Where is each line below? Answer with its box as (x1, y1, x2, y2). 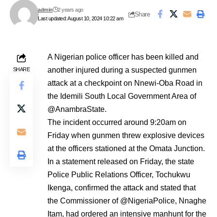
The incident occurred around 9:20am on (47, 118, 186, 126)
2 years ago (58, 7, 83, 13)
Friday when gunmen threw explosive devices (47, 131, 204, 139)
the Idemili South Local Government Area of (47, 92, 196, 100)
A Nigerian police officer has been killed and (47, 53, 199, 61)
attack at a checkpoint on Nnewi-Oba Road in (47, 79, 202, 87)
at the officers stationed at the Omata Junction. (47, 144, 205, 153)
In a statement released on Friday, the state (47, 157, 194, 166)
